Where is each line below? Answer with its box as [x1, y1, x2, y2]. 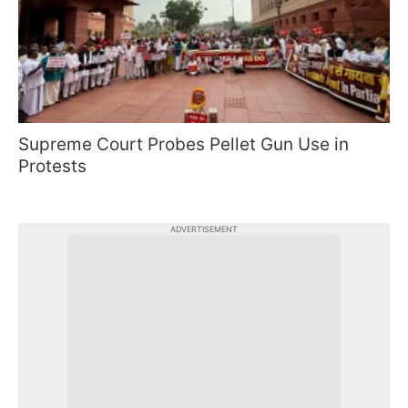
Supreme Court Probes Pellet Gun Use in [18, 134, 349, 156]
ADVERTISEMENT [170, 224, 238, 235]
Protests [18, 156, 87, 178]
